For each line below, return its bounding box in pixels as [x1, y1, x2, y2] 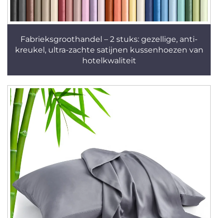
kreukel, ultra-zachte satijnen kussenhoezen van [15, 45, 203, 54]
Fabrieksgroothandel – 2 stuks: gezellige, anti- [20, 35, 198, 44]
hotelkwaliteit [82, 56, 136, 65]
